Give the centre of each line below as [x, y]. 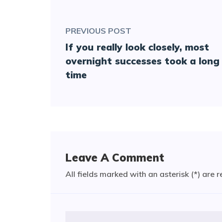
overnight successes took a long [142, 61]
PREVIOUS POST [98, 31]
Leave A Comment [115, 158]
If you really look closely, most [137, 47]
